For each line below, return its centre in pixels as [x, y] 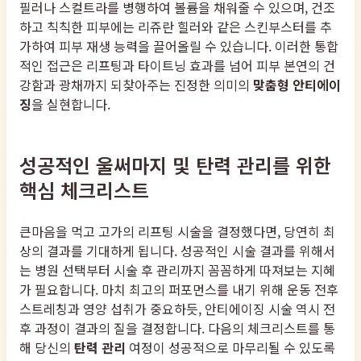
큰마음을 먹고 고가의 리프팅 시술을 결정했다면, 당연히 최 [177, 231]
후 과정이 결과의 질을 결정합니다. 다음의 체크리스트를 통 [177, 328]
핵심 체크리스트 [84, 190]
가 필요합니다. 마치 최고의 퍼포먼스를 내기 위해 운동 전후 [179, 289]
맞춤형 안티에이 [297, 85]
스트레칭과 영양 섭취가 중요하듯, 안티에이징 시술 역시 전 [177, 309]
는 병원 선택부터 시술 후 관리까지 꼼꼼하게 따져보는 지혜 [177, 270]
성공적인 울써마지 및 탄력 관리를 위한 [175, 165]
